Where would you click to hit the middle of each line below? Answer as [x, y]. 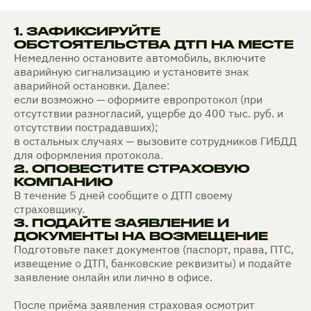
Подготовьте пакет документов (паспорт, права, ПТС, [154, 250]
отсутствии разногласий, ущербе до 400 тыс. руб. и [149, 114]
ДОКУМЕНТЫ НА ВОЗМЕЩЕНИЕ [141, 236]
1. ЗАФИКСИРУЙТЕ [87, 31]
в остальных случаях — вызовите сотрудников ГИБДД [155, 141]
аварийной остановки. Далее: [92, 86]
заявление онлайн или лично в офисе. [113, 277]
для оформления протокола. [89, 155]
